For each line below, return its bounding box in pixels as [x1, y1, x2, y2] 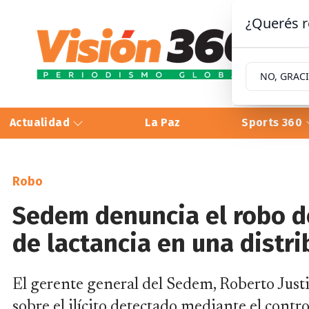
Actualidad [10, 116, 73, 130]
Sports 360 [241, 116, 306, 130]
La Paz [145, 116, 181, 130]
